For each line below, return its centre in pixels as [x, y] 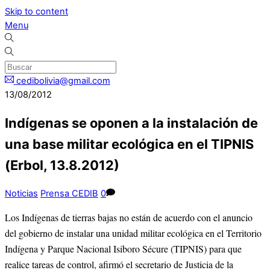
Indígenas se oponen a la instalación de [131, 123]
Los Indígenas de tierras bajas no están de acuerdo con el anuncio [129, 217]
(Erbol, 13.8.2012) [62, 165]
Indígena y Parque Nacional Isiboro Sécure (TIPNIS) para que [123, 248]
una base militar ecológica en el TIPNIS [129, 144]
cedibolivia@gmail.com [63, 81]
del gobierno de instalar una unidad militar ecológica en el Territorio [133, 233]
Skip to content [36, 11]
